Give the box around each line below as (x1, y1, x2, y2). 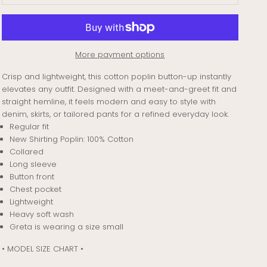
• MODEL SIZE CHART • (1, 243, 83, 255)
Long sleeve (9, 159, 57, 170)
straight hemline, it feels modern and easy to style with (1, 96, 216, 108)
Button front (9, 171, 54, 183)
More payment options (75, 49, 165, 61)
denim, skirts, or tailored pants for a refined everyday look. (1, 108, 229, 120)
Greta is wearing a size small (9, 221, 123, 233)
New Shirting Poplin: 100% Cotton (9, 133, 133, 145)
